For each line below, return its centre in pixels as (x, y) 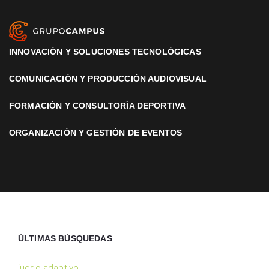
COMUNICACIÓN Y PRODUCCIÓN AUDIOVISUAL (108, 79)
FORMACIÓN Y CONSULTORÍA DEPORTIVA (98, 106)
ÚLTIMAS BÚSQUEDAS (65, 239)
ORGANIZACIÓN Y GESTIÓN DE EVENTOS (96, 133)
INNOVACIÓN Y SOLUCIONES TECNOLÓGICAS (105, 52)
